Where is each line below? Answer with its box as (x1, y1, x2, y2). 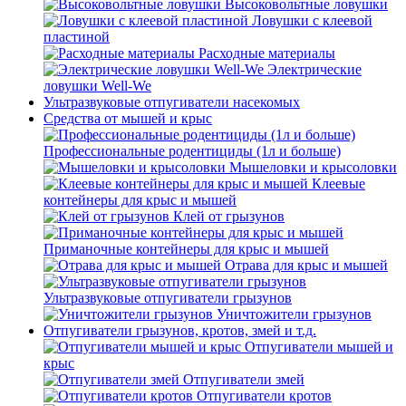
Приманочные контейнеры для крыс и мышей (43, 241, 329, 256)
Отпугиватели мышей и (245, 339, 393, 354)
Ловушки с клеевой (252, 13, 372, 28)
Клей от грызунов (173, 208, 285, 224)
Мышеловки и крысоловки (229, 159, 397, 175)
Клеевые (312, 176, 365, 191)
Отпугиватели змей (183, 372, 304, 387)
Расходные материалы (198, 45, 335, 61)
